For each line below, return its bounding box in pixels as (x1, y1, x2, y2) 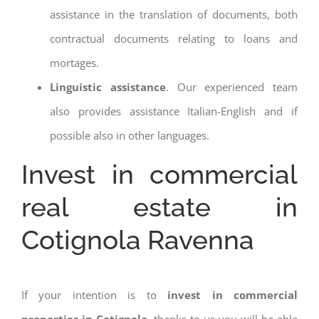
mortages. (50, 55, 99, 70)
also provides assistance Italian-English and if (50, 103, 298, 118)
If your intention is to (21, 287, 168, 302)
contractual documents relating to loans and (50, 31, 298, 46)
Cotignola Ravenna (21, 224, 254, 256)
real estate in (21, 191, 298, 223)
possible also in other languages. (50, 127, 209, 142)
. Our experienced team (165, 79, 298, 94)
